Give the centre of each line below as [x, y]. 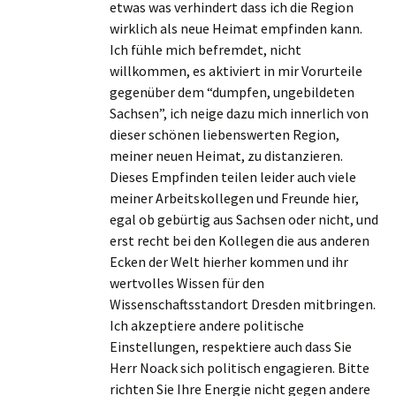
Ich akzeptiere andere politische [207, 325]
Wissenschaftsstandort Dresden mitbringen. [243, 304]
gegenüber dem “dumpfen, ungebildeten [232, 92]
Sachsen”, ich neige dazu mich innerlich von [239, 113]
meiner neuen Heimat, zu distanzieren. [226, 156]
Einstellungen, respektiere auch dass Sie [231, 346]
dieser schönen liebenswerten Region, [225, 134]
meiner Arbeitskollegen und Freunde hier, [234, 198]
